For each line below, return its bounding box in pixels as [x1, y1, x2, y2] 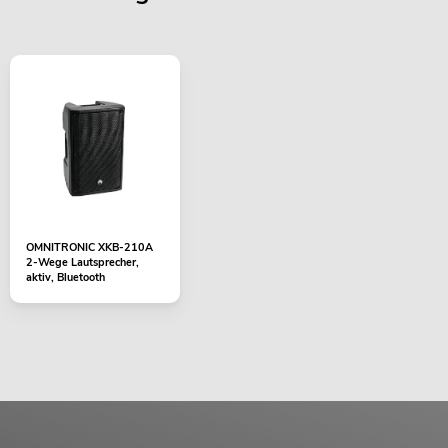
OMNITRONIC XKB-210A [26, 240, 153, 256]
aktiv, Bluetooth [26, 270, 105, 286]
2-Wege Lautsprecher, [26, 255, 139, 271]
